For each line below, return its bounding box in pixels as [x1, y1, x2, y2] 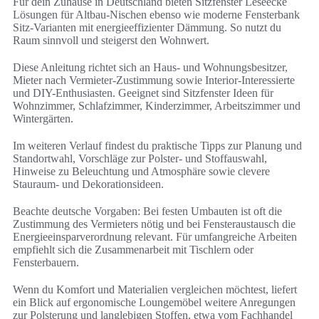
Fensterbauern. [13, 256, 79, 269]
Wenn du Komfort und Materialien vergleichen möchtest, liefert [13, 283, 297, 296]
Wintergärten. [13, 113, 73, 125]
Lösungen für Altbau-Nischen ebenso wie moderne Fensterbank [13, 9, 300, 21]
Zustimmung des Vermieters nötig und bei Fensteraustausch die [13, 218, 296, 231]
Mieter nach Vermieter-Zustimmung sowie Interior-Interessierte [13, 74, 295, 87]
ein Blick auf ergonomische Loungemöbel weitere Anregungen [13, 296, 296, 309]
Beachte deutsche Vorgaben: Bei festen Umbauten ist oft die [13, 205, 282, 218]
